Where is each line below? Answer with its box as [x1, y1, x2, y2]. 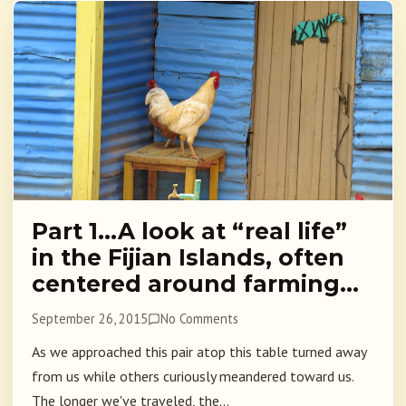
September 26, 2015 [32, 310, 148, 328]
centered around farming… [32, 270, 359, 298]
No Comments [160, 310, 239, 328]
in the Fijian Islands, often [32, 244, 344, 272]
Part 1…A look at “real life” [32, 217, 347, 246]
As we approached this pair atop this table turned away [32, 343, 366, 362]
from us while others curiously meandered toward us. [32, 367, 353, 386]
